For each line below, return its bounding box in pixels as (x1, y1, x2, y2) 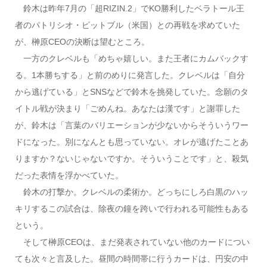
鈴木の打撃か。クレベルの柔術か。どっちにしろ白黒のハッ (14, 187, 249, 197)
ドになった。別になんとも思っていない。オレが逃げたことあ (14, 137, 249, 147)
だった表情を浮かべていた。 (14, 170, 123, 181)
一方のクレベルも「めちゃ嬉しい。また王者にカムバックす (14, 54, 249, 64)
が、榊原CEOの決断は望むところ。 (14, 37, 150, 47)
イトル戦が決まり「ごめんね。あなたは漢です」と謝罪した (14, 104, 240, 114)
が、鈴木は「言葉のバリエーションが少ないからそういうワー (14, 120, 249, 131)
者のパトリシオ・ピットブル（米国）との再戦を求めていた (14, 20, 240, 30)
